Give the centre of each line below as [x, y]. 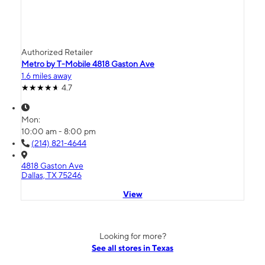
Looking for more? [132, 236]
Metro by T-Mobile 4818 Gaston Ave [88, 64]
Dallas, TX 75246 [51, 175]
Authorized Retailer [57, 52]
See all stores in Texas [132, 248]
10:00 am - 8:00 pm [59, 132]
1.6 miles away [46, 76]
